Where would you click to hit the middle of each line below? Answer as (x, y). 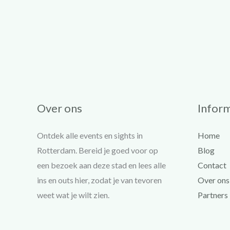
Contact (212, 165)
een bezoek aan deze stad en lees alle (101, 165)
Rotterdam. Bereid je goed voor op (98, 150)
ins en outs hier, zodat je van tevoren (99, 180)
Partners (213, 195)
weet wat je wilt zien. (73, 195)
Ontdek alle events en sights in (90, 135)
